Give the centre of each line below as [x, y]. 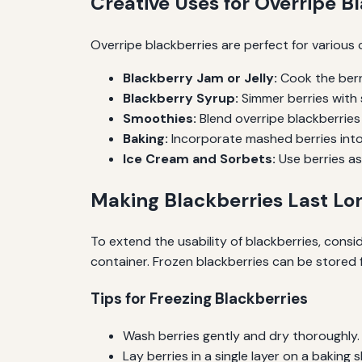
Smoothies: [160, 118]
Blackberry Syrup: [181, 98]
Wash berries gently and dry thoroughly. [241, 335]
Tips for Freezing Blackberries [199, 299]
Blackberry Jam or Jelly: [200, 78]
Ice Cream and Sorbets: [199, 158]
